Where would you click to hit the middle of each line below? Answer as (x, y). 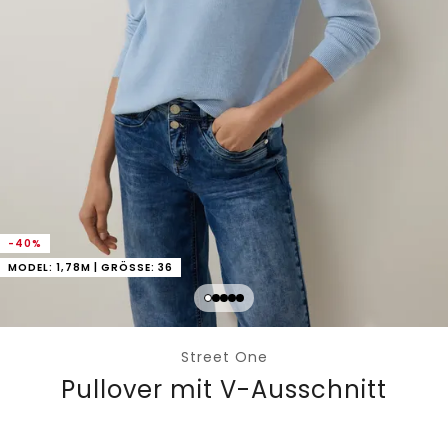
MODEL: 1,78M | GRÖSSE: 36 (86, 268)
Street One (224, 357)
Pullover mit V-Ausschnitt (224, 390)
